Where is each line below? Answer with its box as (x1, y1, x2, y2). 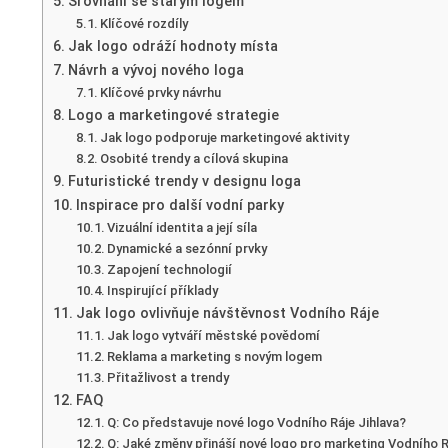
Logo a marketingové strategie (67, 106, 279, 124)
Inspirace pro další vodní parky (75, 196, 284, 214)
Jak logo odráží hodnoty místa (67, 37, 278, 55)
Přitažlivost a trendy (107, 369, 230, 385)
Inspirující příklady (107, 282, 219, 298)
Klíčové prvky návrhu (100, 84, 222, 100)
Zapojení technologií (107, 261, 233, 277)
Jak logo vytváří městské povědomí (107, 327, 321, 343)
